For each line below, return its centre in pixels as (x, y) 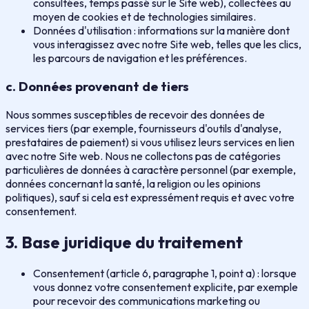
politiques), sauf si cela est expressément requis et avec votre (150, 197)
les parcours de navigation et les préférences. (140, 58)
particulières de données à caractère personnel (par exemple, (151, 169)
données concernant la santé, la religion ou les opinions (133, 183)
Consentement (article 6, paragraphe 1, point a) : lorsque (165, 273)
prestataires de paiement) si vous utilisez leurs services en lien (150, 142)
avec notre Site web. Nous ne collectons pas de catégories (143, 156)
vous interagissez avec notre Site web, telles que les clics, (167, 44)
